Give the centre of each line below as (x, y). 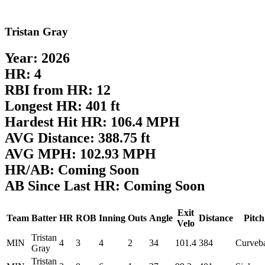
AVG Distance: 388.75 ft (77, 138)
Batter (44, 218)
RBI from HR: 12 (58, 90)
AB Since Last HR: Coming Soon (105, 185)
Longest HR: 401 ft (62, 106)
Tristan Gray (36, 31)
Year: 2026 (37, 58)
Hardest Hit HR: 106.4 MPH (92, 122)
